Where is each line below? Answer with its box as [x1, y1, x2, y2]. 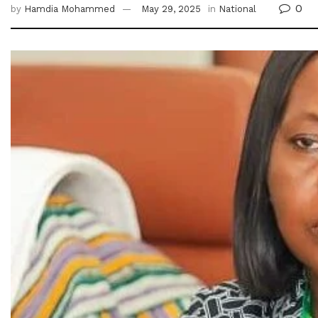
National [219, 4, 256, 15]
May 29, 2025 [141, 4, 201, 15]
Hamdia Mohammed [24, 4, 115, 15]
